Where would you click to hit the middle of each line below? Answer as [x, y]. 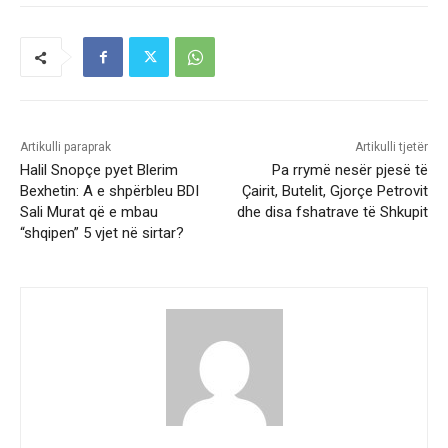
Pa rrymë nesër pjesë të [349, 170]
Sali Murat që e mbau [89, 212]
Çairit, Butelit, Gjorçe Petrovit [334, 191]
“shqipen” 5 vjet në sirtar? [102, 233]
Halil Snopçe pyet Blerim [99, 170]
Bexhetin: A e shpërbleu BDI [109, 191]
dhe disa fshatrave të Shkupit [332, 212]
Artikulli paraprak [65, 147]
